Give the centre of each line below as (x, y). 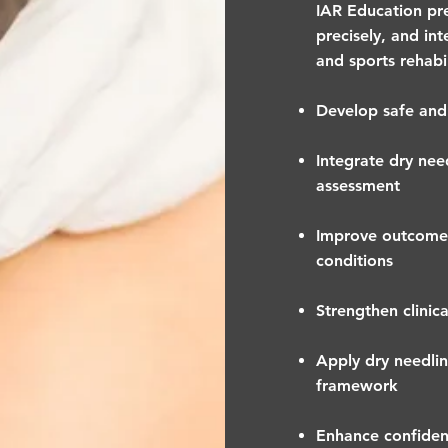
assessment (358, 185)
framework (357, 385)
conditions (355, 260)
